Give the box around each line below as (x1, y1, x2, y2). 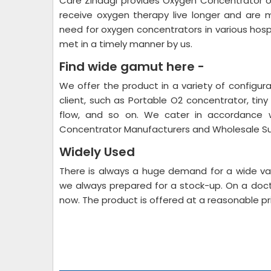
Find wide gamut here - (59, 58, 204, 75)
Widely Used (59, 143, 135, 160)
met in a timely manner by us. (59, 38, 192, 50)
